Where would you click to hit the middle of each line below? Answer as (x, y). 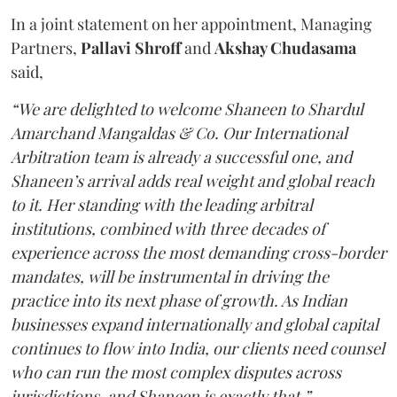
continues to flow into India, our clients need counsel (198, 349)
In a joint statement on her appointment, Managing (191, 24)
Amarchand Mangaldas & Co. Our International (179, 133)
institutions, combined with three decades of (168, 229)
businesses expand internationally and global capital (195, 325)
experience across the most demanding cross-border (198, 253)
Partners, (44, 48)
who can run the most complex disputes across (176, 373)
